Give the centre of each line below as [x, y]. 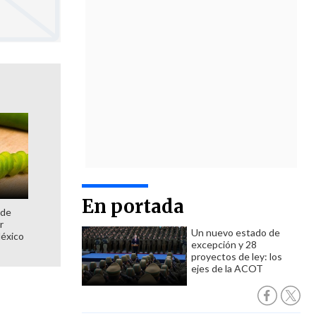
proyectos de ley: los [237, 256]
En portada [133, 206]
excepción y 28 [224, 244]
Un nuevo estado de [236, 232]
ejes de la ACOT [227, 268]
